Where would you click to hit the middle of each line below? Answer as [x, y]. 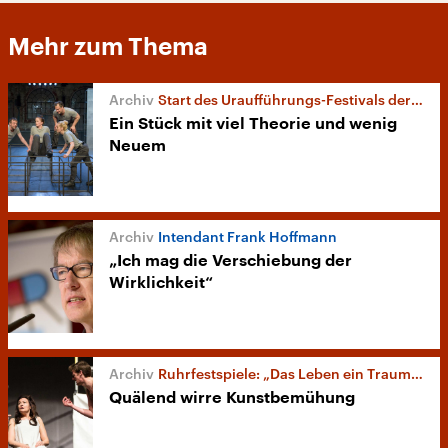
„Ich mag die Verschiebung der [230, 261]
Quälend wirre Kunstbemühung [232, 398]
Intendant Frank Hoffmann [247, 237]
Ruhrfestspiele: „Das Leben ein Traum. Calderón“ [284, 374]
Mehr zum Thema [108, 47]
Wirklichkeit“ [161, 283]
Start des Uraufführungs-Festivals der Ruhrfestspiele [284, 99]
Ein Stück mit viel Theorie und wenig [253, 124]
